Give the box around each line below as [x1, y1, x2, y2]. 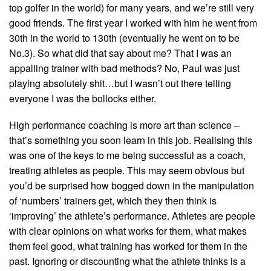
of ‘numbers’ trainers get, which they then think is [9, 193, 217, 207]
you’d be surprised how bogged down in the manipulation [9, 178, 254, 192]
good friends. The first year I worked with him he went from [9, 15, 257, 30]
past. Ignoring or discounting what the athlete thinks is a [9, 253, 246, 268]
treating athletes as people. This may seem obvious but [9, 163, 244, 177]
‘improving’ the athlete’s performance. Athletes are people [9, 208, 255, 223]
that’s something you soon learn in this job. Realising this [9, 132, 252, 147]
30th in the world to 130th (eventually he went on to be [9, 30, 240, 45]
